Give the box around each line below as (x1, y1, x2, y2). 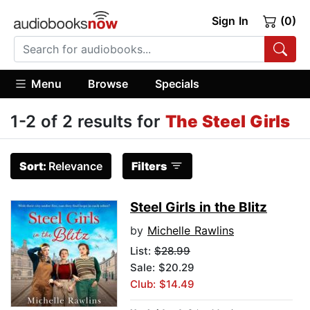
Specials (154, 76, 199, 91)
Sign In (211, 14, 248, 28)
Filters (131, 159, 167, 174)
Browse (88, 76, 129, 91)
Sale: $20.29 (130, 261, 194, 275)
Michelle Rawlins (147, 224, 234, 238)
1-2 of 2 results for (10, 111, 165, 132)
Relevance (48, 159, 102, 174)
